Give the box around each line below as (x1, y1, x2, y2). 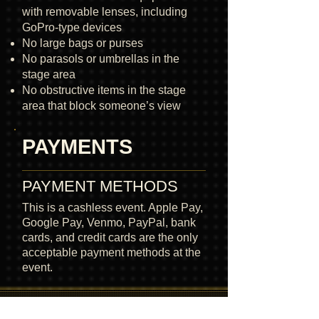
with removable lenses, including (22, 5, 187, 18)
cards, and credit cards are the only (22, 231, 198, 244)
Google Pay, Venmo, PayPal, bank (22, 216, 196, 229)
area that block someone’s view (22, 99, 181, 112)
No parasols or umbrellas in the (22, 52, 179, 65)
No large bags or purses (22, 36, 143, 49)
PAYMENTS (22, 135, 132, 158)
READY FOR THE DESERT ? (42, 305, 186, 318)
